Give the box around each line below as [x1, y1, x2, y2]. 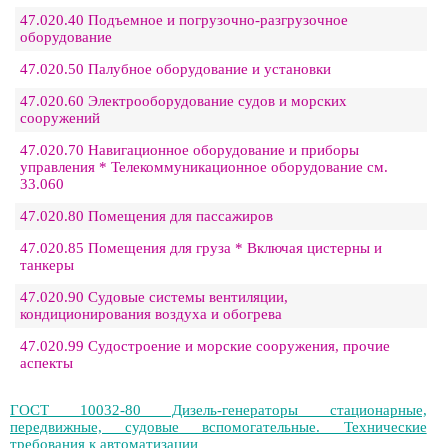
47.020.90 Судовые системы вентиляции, [20, 289, 288, 305]
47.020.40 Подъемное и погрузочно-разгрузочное [20, 12, 348, 28]
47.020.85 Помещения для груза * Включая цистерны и [20, 240, 382, 256]
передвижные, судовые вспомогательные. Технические [10, 419, 427, 435]
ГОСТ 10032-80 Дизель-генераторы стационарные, [10, 402, 427, 418]
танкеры [20, 257, 74, 273]
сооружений [20, 110, 100, 126]
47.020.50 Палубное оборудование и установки [20, 61, 331, 77]
